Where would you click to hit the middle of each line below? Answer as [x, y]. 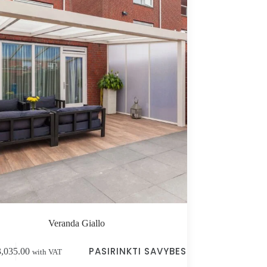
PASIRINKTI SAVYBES [138, 252]
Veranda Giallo [77, 223]
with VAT [47, 252]
